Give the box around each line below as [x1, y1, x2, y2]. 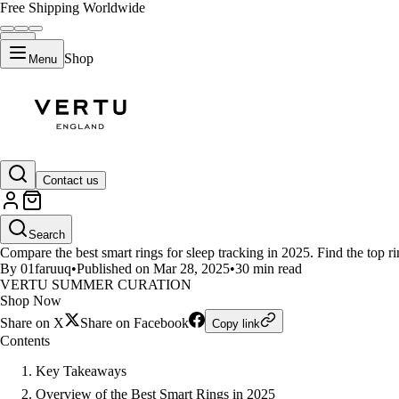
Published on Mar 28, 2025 [77, 261, 230, 276]
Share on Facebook [80, 315, 189, 330]
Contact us [43, 173, 99, 187]
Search [28, 227, 65, 241]
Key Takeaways [36, 363, 126, 379]
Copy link [212, 317, 260, 330]
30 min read [235, 261, 302, 276]
